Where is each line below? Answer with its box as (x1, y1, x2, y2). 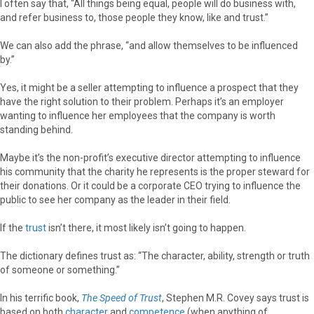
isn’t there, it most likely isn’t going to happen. (48, 221, 246, 233)
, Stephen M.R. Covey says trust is (162, 292, 309, 303)
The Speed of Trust (81, 292, 162, 303)
